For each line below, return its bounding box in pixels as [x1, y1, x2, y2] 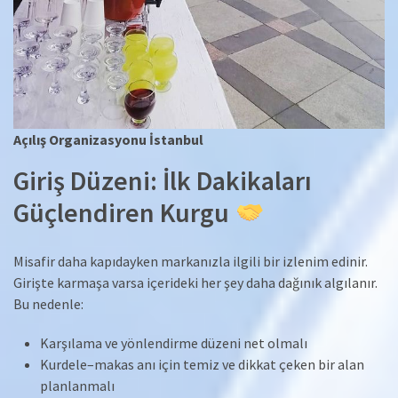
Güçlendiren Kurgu [13, 195, 235, 230]
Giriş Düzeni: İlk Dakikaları [13, 163, 312, 198]
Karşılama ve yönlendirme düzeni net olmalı [40, 333, 307, 352]
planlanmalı [40, 376, 115, 394]
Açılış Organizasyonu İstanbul [13, 131, 203, 149]
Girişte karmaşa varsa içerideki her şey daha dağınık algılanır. [13, 273, 378, 291]
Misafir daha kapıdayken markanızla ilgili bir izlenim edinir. [13, 251, 368, 270]
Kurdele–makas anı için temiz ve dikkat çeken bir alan [40, 354, 364, 373]
